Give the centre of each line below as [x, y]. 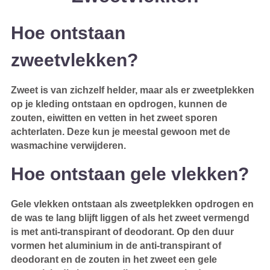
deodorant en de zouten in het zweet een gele [114, 259]
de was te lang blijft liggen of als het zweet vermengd [130, 218]
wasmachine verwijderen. [68, 145]
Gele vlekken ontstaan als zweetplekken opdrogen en [132, 204]
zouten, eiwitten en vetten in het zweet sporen [114, 118]
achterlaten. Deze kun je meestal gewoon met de [120, 131]
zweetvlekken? [77, 59]
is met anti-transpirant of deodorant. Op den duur [122, 231]
